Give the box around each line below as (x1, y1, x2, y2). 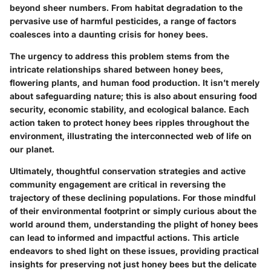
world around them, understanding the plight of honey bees (10, 218, 258, 229)
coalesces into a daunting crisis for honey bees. (10, 28, 208, 39)
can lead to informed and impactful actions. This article (10, 232, 239, 243)
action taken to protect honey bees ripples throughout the (10, 117, 249, 128)
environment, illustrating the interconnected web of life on (10, 130, 252, 141)
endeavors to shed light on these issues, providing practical (10, 245, 259, 256)
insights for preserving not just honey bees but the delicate (10, 258, 256, 269)
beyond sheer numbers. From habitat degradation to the (10, 2, 243, 13)
